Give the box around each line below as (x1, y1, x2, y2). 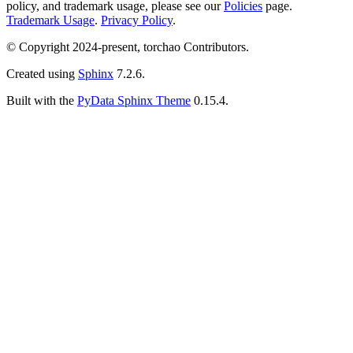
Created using (6, 66, 78, 80)
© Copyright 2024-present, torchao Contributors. (6, 39, 249, 54)
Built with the (6, 93, 77, 107)
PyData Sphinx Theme (77, 93, 191, 107)
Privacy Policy (101, 13, 173, 27)
